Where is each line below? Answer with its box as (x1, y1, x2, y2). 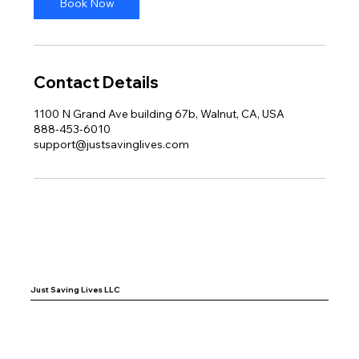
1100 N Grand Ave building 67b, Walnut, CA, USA (34, 107, 285, 121)
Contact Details (34, 72, 159, 92)
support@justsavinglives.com (34, 137, 190, 151)
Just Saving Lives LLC (30, 284, 120, 294)
